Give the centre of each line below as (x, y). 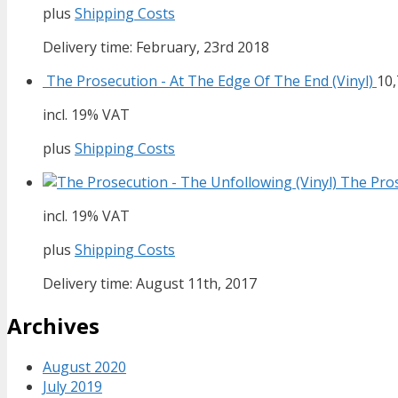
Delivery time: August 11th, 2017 (150, 283)
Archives (53, 325)
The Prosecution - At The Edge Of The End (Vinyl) (210, 80)
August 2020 (84, 367)
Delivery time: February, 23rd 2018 (156, 47)
